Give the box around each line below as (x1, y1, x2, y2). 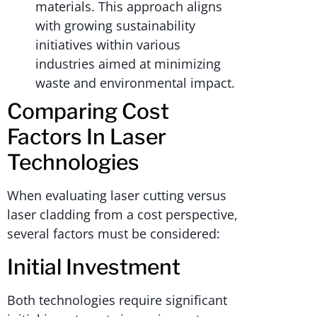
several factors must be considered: (7, 225, 220, 243)
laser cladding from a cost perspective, (7, 206, 238, 224)
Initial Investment (7, 253, 180, 279)
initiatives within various (35, 36, 180, 54)
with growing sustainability (35, 17, 195, 35)
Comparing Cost (7, 98, 169, 125)
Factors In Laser (7, 124, 166, 150)
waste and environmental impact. (35, 74, 235, 92)
